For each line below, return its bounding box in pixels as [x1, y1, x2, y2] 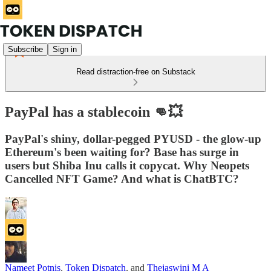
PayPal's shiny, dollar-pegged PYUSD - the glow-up [5, 132, 261, 145]
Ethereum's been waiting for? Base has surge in [5, 145, 239, 158]
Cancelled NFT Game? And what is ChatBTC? [5, 172, 239, 185]
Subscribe [8, 44, 43, 54]
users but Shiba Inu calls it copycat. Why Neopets [5, 158, 249, 172]
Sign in [53, 44, 77, 54]
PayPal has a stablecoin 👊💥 [5, 103, 183, 120]
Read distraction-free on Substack [76, 67, 195, 76]
